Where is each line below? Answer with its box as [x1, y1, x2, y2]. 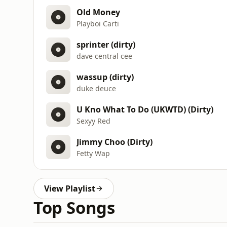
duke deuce [77, 83, 116, 93]
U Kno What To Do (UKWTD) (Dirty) [77, 103, 213, 115]
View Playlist [44, 183, 95, 194]
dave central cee [77, 51, 132, 61]
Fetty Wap [77, 148, 110, 158]
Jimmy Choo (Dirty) [77, 136, 153, 147]
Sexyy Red [77, 116, 110, 126]
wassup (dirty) [77, 71, 134, 83]
